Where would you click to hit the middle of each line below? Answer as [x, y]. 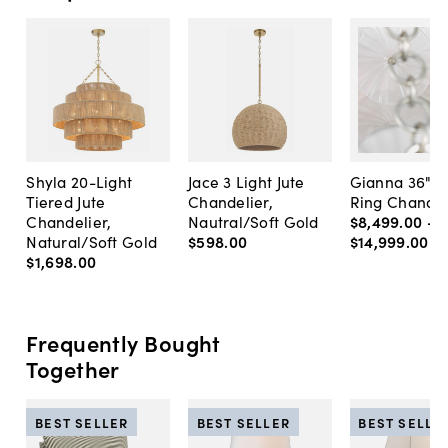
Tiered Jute [66, 201]
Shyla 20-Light [79, 181]
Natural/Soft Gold [92, 241]
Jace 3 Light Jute [246, 181]
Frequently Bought [123, 342]
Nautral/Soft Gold [253, 221]
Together [73, 368]
